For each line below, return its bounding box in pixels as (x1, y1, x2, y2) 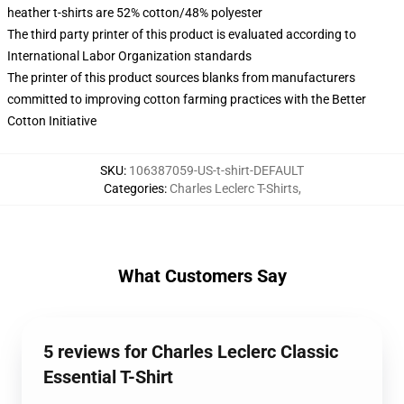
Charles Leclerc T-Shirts (169, 181, 298, 196)
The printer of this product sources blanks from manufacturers (7, 70, 355, 85)
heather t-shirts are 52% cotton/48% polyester (7, 5, 262, 20)
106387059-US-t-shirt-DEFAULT (129, 163, 304, 178)
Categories (103, 181, 164, 196)
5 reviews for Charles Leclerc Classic (43, 341, 338, 363)
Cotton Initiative (7, 114, 96, 128)
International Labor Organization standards (7, 49, 252, 63)
